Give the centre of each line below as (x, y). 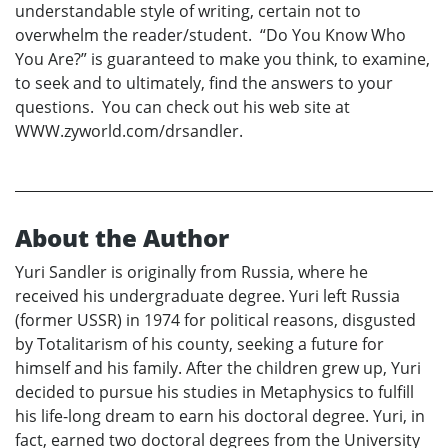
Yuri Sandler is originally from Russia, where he (191, 272)
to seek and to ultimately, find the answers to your (204, 83)
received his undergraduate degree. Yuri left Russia (207, 296)
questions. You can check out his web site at (182, 107)
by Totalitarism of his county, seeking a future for (199, 344)
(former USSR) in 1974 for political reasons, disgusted (215, 320)
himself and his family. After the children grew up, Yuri (218, 368)
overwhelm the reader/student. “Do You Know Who (210, 35)
